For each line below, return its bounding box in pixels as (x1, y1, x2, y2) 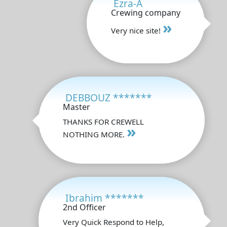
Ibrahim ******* (65, 191, 144, 205)
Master (63, 101, 90, 112)
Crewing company (111, 7, 180, 18)
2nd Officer (63, 201, 106, 213)
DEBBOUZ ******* (65, 90, 152, 104)
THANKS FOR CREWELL (63, 116, 144, 127)
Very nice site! (111, 25, 163, 35)
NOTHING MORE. (63, 129, 127, 139)
